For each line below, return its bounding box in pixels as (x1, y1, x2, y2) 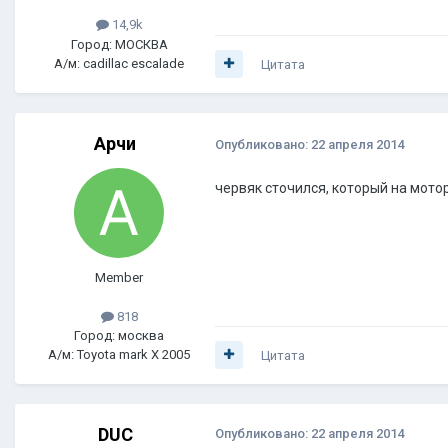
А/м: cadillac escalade (54, 55, 184, 71)
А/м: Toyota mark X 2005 (48, 346, 190, 362)
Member (95, 269, 143, 285)
